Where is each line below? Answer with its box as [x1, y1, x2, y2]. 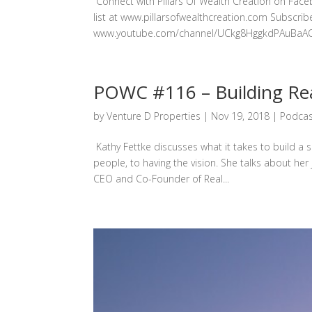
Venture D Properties [107, 109, 201, 123]
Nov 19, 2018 [211, 109, 270, 123]
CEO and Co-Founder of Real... [93, 172, 230, 186]
